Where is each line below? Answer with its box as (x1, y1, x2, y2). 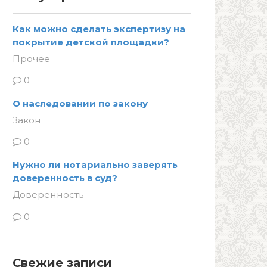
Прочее (13, 53, 50, 64)
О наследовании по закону (13, 98, 148, 110)
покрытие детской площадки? (13, 36, 169, 48)
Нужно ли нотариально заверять (13, 159, 178, 171)
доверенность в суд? (13, 172, 117, 184)
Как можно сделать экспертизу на (13, 23, 185, 35)
